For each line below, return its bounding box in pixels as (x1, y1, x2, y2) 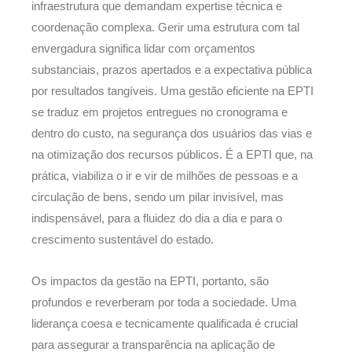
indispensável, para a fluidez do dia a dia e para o (31, 212, 282, 225)
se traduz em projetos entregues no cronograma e (31, 106, 288, 119)
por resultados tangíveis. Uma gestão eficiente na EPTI (31, 85, 313, 98)
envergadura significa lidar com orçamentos (31, 42, 255, 56)
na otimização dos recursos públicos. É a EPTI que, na (31, 148, 313, 162)
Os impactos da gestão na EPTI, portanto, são (31, 274, 269, 288)
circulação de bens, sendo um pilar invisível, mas (31, 191, 284, 204)
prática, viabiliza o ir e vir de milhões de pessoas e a (31, 170, 298, 183)
